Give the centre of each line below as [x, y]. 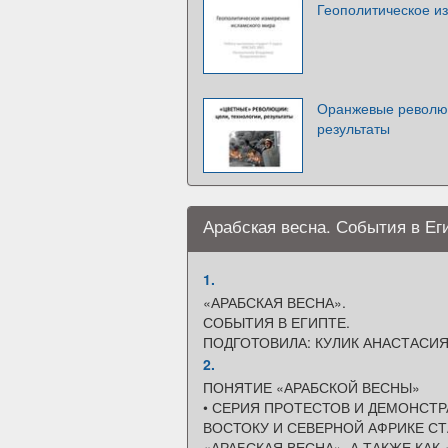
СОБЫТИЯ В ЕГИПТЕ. [276, 321]
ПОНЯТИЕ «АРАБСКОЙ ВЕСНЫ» [311, 386]
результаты [353, 127]
